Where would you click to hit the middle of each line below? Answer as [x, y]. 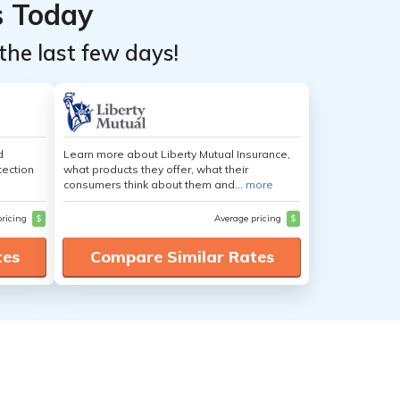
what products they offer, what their [156, 169]
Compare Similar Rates [182, 257]
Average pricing [249, 218]
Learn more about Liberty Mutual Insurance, [177, 154]
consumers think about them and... [154, 184]
